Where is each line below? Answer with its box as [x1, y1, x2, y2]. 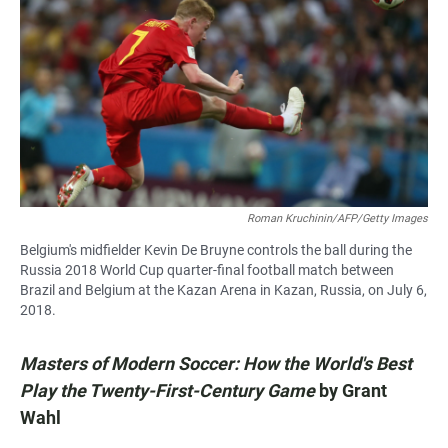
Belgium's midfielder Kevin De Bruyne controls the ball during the [20, 241, 412, 258]
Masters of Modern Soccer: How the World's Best [20, 352, 412, 374]
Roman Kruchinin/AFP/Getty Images [247, 211, 428, 225]
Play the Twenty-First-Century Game [20, 379, 319, 401]
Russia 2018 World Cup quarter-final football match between [20, 261, 394, 278]
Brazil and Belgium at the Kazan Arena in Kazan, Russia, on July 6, [20, 281, 427, 298]
